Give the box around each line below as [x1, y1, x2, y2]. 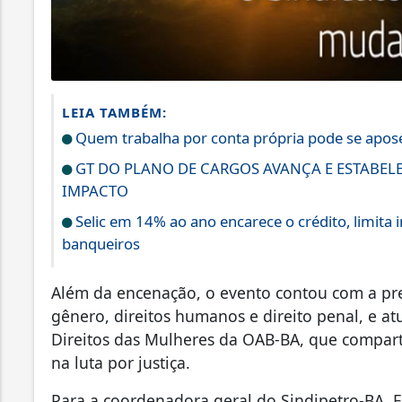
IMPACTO [62, 179, 128, 201]
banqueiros [62, 232, 140, 254]
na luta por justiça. [51, 351, 190, 373]
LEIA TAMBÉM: [62, 102, 167, 121]
